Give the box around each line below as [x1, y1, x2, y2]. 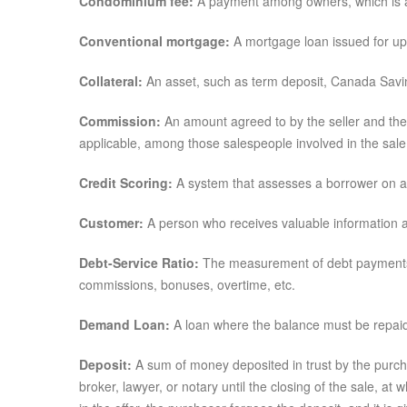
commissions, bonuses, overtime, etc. [79, 275, 295, 293]
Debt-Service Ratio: [79, 253, 199, 272]
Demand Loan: [79, 315, 170, 333]
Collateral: [79, 72, 143, 90]
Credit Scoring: [79, 174, 173, 192]
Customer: [79, 213, 144, 232]
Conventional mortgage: [79, 32, 230, 50]
